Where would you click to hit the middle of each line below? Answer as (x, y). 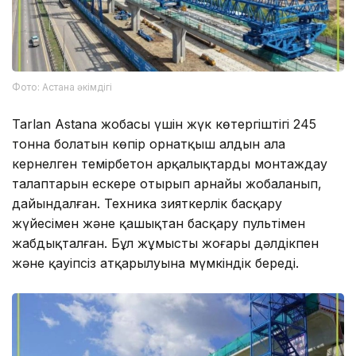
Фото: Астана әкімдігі (62, 87)
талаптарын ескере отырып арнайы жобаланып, (167, 184)
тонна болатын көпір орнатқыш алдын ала (149, 144)
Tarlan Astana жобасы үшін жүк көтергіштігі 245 (164, 124)
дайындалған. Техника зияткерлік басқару (147, 204)
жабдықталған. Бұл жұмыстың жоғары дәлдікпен (165, 244)
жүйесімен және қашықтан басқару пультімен (159, 224)
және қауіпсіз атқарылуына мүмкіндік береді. (155, 263)
